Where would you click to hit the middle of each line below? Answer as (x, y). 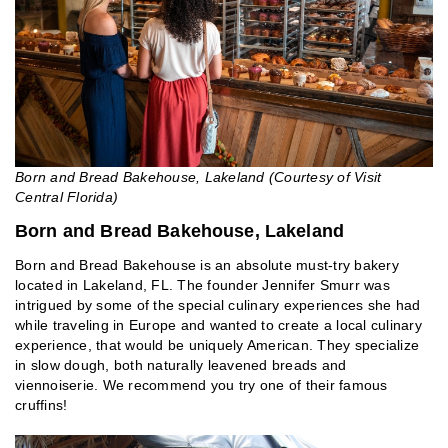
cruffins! (41, 404)
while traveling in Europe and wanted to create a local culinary (218, 324)
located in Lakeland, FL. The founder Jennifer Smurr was (202, 284)
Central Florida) (66, 196)
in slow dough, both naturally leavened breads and (181, 364)
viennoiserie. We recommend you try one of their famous (201, 384)
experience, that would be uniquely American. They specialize (217, 344)
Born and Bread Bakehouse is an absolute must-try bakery (207, 264)
